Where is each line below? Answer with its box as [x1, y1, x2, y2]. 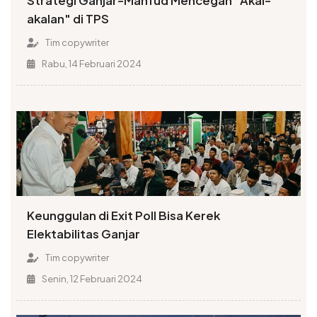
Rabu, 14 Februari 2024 [40, 57, 142, 69]
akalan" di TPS [27, 11, 110, 26]
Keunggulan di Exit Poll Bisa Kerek [27, 208, 221, 224]
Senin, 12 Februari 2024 [40, 273, 142, 285]
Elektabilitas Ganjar [27, 226, 141, 242]
